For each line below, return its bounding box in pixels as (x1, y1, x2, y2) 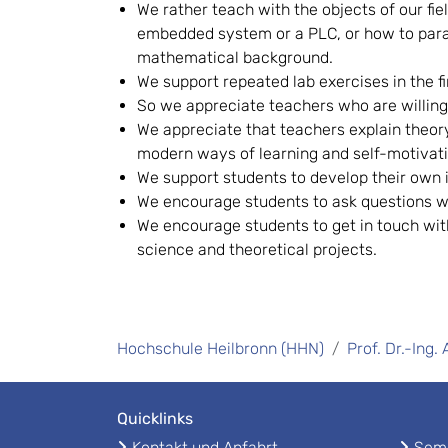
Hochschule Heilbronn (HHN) (117, 339, 324, 358)
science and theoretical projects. (137, 240, 377, 259)
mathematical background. (137, 48, 333, 67)
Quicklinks (117, 409, 193, 428)
